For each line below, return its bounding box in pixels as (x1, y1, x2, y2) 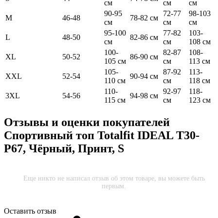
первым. (102, 182, 126, 190)
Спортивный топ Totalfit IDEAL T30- (4, 129, 200, 142)
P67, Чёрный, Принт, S (4, 142, 124, 155)
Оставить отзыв (4, 206, 56, 215)
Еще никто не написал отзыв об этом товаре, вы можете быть (23, 174, 205, 182)
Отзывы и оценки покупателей (4, 116, 170, 129)
